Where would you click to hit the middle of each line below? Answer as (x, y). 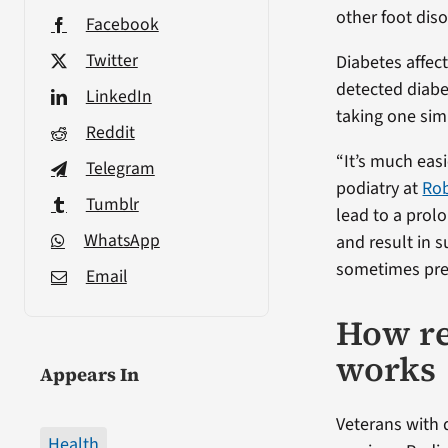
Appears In (89, 374)
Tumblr (112, 204)
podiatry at (379, 188)
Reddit (110, 132)
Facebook (122, 24)
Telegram (120, 168)
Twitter (111, 60)
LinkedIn (118, 96)
